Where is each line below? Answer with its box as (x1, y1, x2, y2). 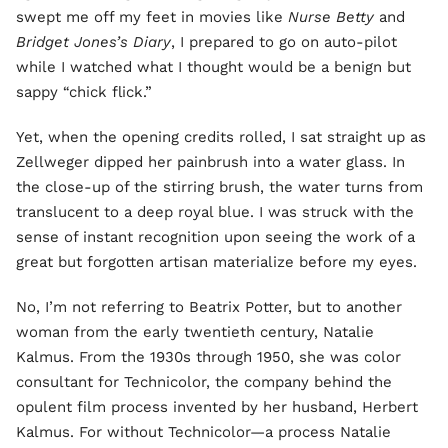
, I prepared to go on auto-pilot (171, 33, 397, 51)
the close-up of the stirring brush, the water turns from (16, 178, 423, 196)
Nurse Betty (288, 8, 374, 26)
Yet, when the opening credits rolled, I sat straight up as (16, 128, 426, 146)
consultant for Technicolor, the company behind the (16, 373, 392, 391)
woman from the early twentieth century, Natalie (16, 323, 374, 341)
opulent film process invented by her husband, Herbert (16, 398, 418, 416)
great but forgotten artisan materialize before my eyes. (16, 253, 417, 271)
